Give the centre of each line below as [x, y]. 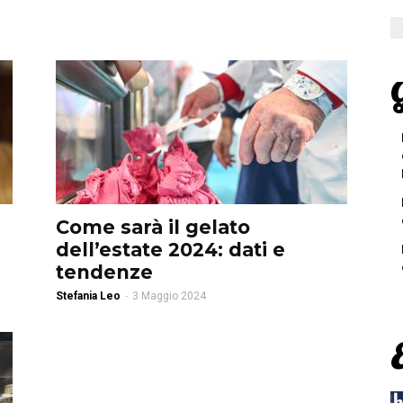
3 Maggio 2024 [169, 296]
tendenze [104, 272]
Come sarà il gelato [153, 227]
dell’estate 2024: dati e [170, 250]
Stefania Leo [88, 296]
